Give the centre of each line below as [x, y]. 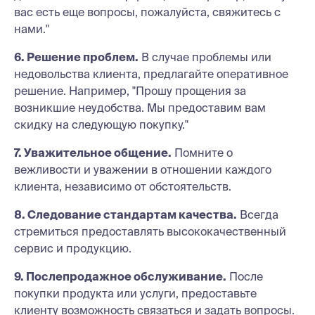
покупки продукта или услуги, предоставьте [135, 293]
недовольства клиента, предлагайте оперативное [151, 74]
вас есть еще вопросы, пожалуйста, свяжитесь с [147, 12]
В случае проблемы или [205, 57]
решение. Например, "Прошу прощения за [130, 91]
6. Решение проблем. [76, 57]
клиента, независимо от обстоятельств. [123, 186]
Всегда [258, 214]
